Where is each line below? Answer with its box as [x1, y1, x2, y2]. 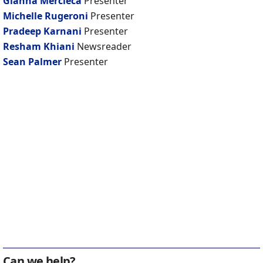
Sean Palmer [3, 55, 62, 69]
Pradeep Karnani [3, 25, 82, 38]
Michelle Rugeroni [3, 9, 88, 23]
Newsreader [77, 40, 131, 53]
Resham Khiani [3, 40, 75, 53]
